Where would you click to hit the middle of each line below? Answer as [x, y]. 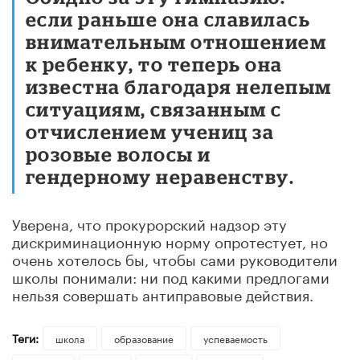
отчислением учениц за [150, 131]
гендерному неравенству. [160, 176]
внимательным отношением [176, 41]
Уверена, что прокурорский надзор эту [149, 222]
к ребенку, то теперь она [154, 63]
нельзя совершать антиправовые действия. [163, 293]
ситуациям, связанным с [154, 108]
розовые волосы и [119, 153]
